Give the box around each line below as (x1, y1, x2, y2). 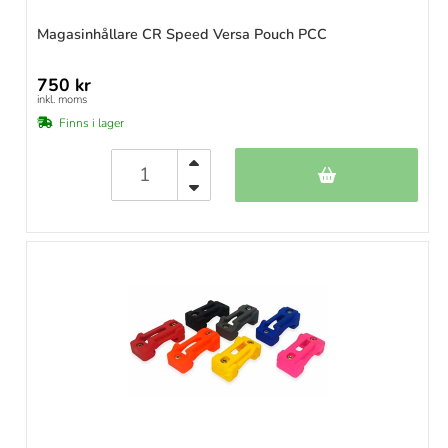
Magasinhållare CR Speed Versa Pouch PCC (37, 24, 327, 45)
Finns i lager (59, 115, 124, 132)
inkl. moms (37, 92, 87, 108)
